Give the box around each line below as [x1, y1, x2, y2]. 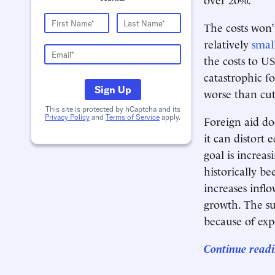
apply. [160, 112, 180, 122]
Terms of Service [106, 112, 160, 122]
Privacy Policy [45, 112, 90, 122]
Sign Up [94, 83, 131, 96]
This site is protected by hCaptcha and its [45, 104, 180, 114]
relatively [204, 36, 252, 51]
